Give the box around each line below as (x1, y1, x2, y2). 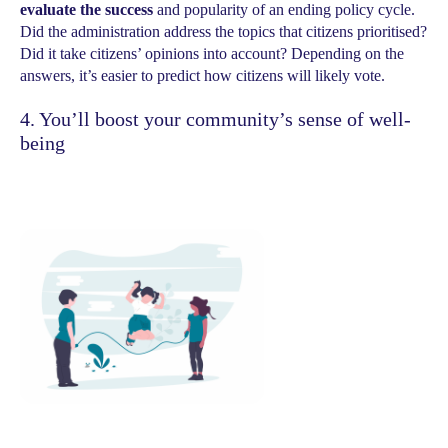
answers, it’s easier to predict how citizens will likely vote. (20, 67, 385, 84)
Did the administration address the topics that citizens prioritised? (20, 23, 427, 40)
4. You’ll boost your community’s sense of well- (20, 108, 411, 130)
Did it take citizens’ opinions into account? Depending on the (20, 45, 404, 62)
